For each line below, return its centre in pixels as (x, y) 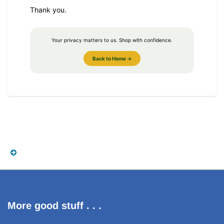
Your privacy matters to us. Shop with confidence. (112, 40)
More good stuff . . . (54, 205)
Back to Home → (112, 58)
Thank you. (48, 9)
